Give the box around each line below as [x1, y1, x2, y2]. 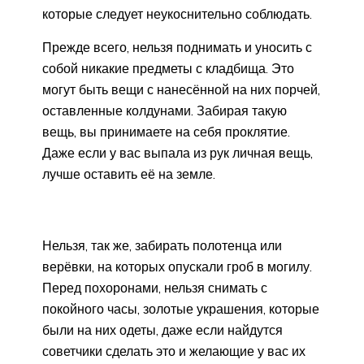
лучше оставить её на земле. [42, 165, 215, 182]
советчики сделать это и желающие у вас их [42, 342, 305, 359]
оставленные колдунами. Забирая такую [42, 102, 287, 119]
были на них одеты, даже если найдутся [42, 321, 283, 338]
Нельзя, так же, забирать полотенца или [42, 236, 282, 253]
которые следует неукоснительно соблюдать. [42, 5, 312, 22]
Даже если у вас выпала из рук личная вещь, [42, 144, 313, 161]
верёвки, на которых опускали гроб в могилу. [42, 258, 312, 275]
